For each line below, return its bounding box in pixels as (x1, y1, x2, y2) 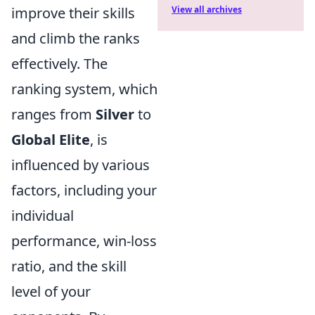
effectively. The (11, 54, 108, 73)
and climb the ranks (11, 29, 140, 48)
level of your (11, 282, 91, 301)
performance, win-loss (11, 231, 157, 250)
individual (11, 206, 74, 225)
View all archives (172, 4, 242, 15)
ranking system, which (11, 79, 157, 98)
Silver (96, 105, 134, 124)
